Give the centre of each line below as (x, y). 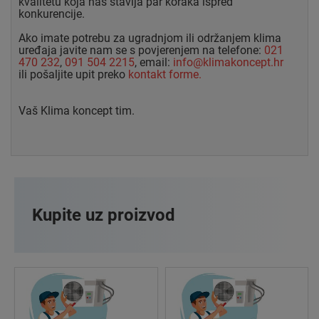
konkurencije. (52, 14)
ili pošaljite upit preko (73, 74)
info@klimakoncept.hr (228, 62)
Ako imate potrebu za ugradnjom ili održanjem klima (150, 38)
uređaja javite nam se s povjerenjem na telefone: (141, 50)
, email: (154, 62)
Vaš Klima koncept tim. (78, 110)
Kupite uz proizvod (104, 215)
